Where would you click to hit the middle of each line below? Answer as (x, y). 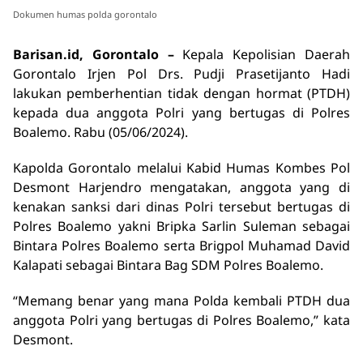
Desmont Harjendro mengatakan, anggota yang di (181, 187)
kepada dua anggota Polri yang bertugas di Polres (181, 112)
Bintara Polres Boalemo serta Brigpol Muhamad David (181, 245)
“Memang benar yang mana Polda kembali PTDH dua (181, 300)
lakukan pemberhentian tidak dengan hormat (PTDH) (181, 93)
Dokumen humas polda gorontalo (85, 14)
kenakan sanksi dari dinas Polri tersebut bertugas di (181, 206)
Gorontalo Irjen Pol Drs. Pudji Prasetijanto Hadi (181, 73)
